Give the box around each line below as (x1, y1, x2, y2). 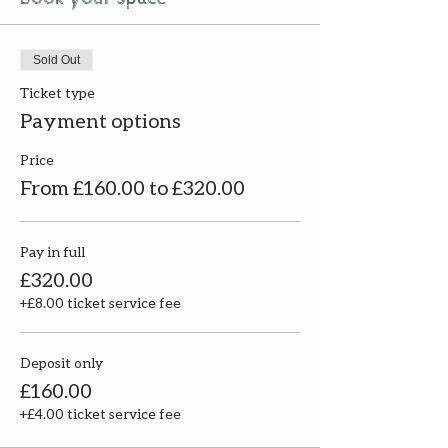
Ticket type (20, 84, 95, 102)
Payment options (20, 108, 181, 133)
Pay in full (20, 243, 85, 261)
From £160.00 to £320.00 (20, 175, 245, 200)
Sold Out (33, 53, 80, 68)
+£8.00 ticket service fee (20, 294, 181, 312)
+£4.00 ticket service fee (20, 405, 181, 423)
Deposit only (20, 354, 103, 372)
